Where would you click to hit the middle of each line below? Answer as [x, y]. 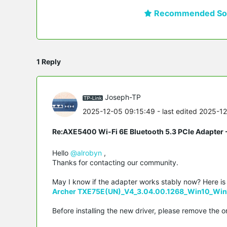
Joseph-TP [123, 97]
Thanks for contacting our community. [115, 162]
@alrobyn [86, 153]
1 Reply [49, 61]
